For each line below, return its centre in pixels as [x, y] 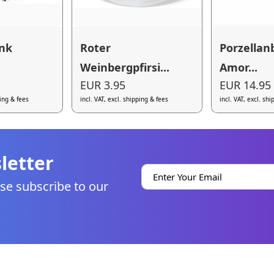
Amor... [239, 67]
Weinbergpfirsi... [125, 67]
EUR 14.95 [246, 85]
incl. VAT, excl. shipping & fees [124, 99]
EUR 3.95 [103, 85]
